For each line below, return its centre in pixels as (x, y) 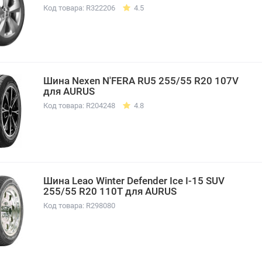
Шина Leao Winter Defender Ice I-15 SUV (134, 180)
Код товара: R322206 (79, 8)
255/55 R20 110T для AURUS (110, 191)
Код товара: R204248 (79, 105)
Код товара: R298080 (79, 205)
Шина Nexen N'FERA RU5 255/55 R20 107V (141, 80)
